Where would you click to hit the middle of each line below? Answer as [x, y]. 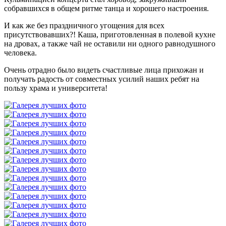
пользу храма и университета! [56, 88]
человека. [20, 52]
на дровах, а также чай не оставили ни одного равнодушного [110, 43]
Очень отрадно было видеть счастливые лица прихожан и [104, 70]
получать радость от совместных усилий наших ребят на [102, 79]
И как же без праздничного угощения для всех [84, 25]
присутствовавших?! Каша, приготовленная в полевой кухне [110, 34]
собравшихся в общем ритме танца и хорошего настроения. [106, 8]
